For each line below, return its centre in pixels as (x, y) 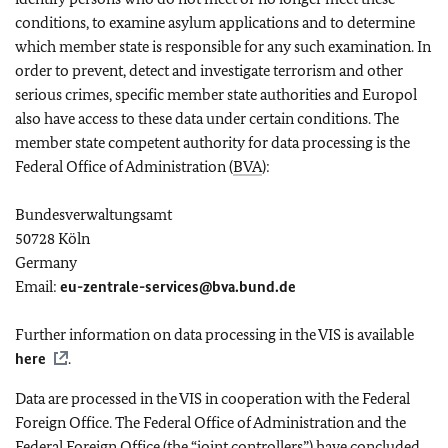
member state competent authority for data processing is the (212, 142)
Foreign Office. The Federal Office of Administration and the (210, 422)
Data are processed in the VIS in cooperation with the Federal (212, 398)
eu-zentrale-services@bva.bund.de (178, 286)
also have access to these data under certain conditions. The (207, 118)
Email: (37, 286)
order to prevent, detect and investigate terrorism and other (209, 70)
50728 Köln (52, 238)
